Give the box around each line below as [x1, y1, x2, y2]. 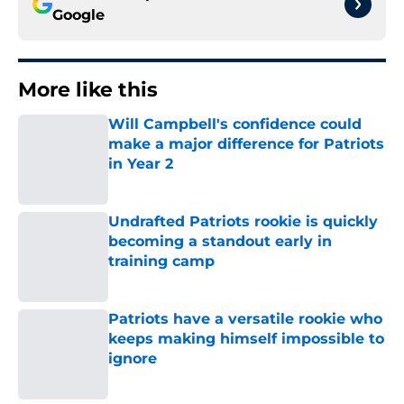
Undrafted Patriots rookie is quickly [108, 213, 378, 231]
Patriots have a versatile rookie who [108, 310, 382, 328]
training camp [108, 252, 215, 271]
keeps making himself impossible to [108, 330, 384, 348]
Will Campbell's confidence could [108, 115, 362, 133]
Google [52, 6, 105, 24]
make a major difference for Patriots [108, 135, 384, 153]
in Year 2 [108, 155, 173, 173]
